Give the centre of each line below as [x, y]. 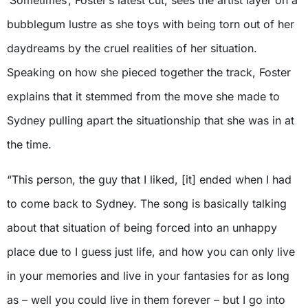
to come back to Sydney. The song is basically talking [147, 204]
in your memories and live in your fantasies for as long [148, 276]
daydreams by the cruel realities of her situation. [132, 48]
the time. [29, 145]
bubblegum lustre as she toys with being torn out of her [151, 24]
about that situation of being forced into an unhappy [142, 228]
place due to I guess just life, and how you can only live [151, 252]
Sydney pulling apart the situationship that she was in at [151, 121]
